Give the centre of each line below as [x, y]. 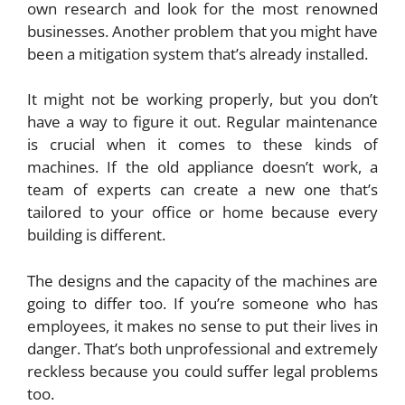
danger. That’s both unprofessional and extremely [202, 348]
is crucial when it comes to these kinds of [202, 145]
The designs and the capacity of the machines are [202, 280]
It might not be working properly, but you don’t [202, 99]
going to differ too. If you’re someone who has [202, 303]
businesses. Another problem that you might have [202, 31]
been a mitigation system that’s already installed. [199, 53]
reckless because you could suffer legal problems [202, 371]
